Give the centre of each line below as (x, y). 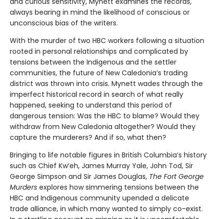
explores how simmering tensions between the (118, 187)
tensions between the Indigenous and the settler (93, 62)
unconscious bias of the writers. (64, 23)
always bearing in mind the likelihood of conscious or (100, 12)
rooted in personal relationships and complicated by (99, 51)
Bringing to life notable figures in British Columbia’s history (108, 155)
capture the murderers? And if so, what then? (88, 137)
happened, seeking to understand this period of (91, 105)
